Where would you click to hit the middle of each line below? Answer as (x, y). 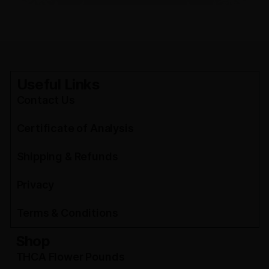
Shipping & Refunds (67, 157)
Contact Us (46, 100)
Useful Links (58, 85)
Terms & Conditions (67, 213)
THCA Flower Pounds (70, 257)
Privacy (35, 185)
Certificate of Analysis (75, 128)
